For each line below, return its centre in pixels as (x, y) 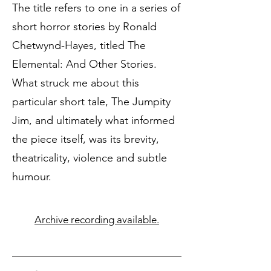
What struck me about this (76, 83)
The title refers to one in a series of (96, 8)
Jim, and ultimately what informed (93, 120)
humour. (32, 177)
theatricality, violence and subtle (90, 158)
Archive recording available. (97, 220)
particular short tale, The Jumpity (91, 102)
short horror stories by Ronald (84, 27)
